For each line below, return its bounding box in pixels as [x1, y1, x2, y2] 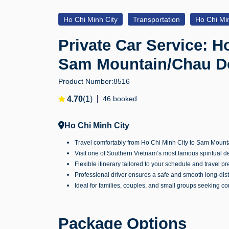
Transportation [133, 15, 180, 24]
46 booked [103, 94, 137, 103]
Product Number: [58, 77, 113, 85]
